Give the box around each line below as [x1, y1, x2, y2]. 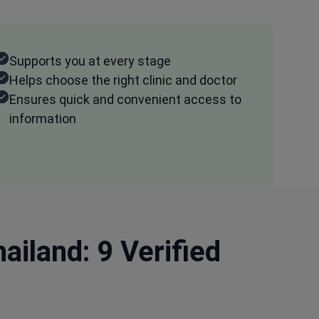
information [9, 110, 77, 126]
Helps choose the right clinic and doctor [9, 72, 238, 88]
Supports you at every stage [9, 53, 172, 68]
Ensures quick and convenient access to [9, 91, 242, 107]
